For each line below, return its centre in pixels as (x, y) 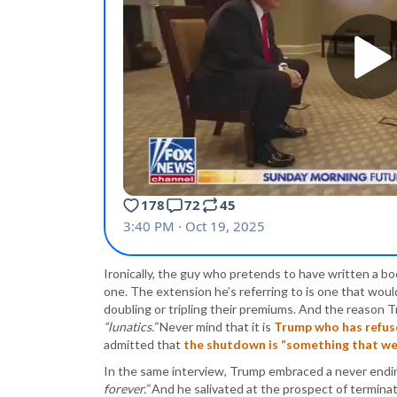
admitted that (144, 344)
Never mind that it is (215, 326)
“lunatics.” (130, 326)
